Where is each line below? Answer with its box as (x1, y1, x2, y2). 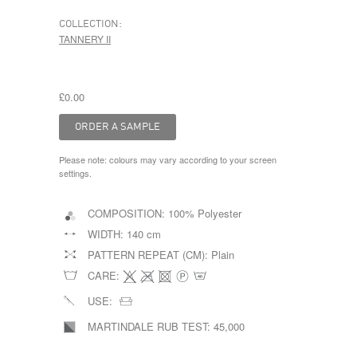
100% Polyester (168, 206, 241, 221)
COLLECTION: (59, 19, 122, 29)
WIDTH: (88, 226, 127, 241)
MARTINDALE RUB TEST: (88, 319, 214, 334)
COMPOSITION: (88, 206, 168, 221)
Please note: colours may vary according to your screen (59, 153, 277, 166)
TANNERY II (59, 32, 111, 45)
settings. (59, 167, 92, 179)
